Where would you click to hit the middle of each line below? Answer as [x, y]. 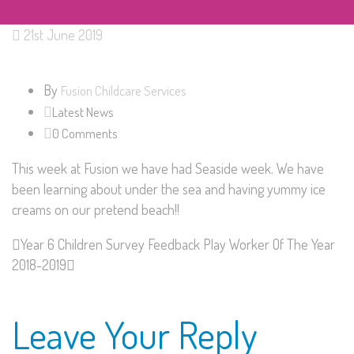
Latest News [83, 112]
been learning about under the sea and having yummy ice [169, 189]
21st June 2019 [63, 35]
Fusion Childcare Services [124, 91]
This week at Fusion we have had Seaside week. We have [168, 169]
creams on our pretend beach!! [96, 210]
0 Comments [85, 134]
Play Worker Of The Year [269, 245]
